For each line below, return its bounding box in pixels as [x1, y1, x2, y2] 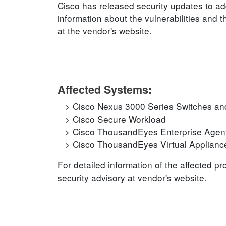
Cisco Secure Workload [73, 112, 166, 125]
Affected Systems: [58, 82, 152, 97]
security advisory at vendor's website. [58, 171, 207, 184]
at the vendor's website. [58, 24, 152, 37]
